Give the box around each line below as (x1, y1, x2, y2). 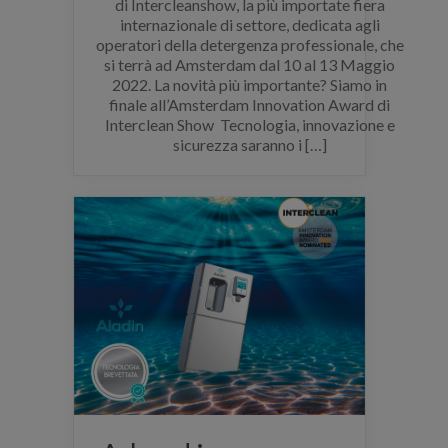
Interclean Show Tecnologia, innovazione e (104, 114, 395, 134)
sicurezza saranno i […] (172, 134, 327, 154)
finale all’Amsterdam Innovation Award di (109, 94, 391, 114)
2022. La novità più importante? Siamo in (112, 74, 388, 94)
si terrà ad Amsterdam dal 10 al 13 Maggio (104, 54, 396, 74)
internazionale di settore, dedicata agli (119, 14, 380, 34)
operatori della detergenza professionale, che (95, 34, 404, 54)
